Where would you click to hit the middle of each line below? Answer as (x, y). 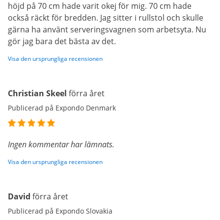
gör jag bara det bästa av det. (62, 41)
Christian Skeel (37, 93)
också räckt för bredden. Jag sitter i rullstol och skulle (106, 18)
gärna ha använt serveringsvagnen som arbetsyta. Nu (107, 29)
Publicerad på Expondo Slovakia (60, 211)
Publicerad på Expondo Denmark (62, 108)
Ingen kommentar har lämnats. (61, 144)
